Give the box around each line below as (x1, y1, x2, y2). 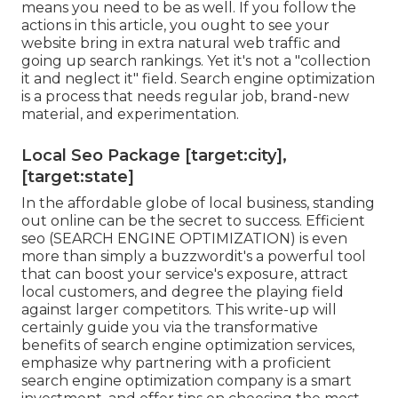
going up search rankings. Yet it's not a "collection (21, 52, 370, 69)
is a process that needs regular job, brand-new (21, 87, 349, 105)
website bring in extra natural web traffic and (21, 34, 341, 52)
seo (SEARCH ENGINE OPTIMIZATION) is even (21, 229, 347, 247)
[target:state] (21, 166, 134, 187)
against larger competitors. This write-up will (21, 300, 337, 318)
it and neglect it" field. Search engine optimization (21, 69, 375, 87)
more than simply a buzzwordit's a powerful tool (21, 247, 366, 265)
